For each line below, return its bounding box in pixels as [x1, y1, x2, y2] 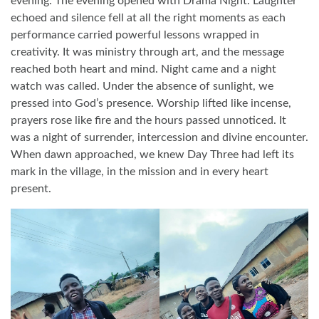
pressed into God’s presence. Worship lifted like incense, [11, 97, 291, 109]
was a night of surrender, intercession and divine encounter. [11, 131, 308, 143]
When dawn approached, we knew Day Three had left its [11, 148, 294, 160]
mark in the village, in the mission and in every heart [11, 165, 268, 177]
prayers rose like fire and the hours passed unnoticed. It [11, 114, 286, 126]
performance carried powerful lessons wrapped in [11, 28, 259, 41]
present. [11, 182, 51, 194]
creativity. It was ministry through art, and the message [11, 46, 284, 58]
